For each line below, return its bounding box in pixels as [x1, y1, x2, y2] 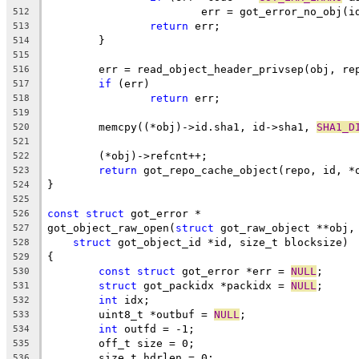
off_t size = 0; [99, 337, 195, 349]
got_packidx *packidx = [137, 279, 291, 292]
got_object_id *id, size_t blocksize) [111, 236, 349, 248]
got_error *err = [175, 264, 291, 277]
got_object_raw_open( [47, 221, 175, 234]
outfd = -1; [118, 322, 195, 335]
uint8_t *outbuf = [99, 308, 214, 321]
